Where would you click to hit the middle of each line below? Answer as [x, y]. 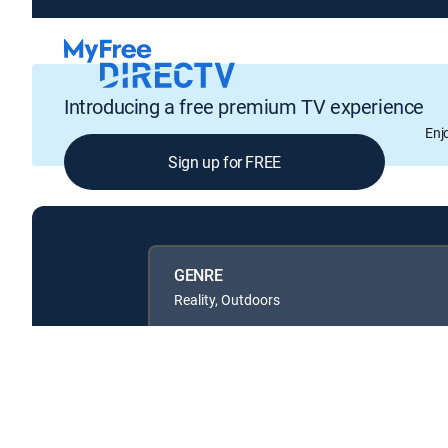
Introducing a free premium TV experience [244, 107]
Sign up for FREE [224, 162]
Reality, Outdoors [227, 299]
